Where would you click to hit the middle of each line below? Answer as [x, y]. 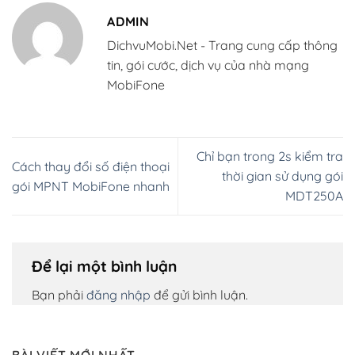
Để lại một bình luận [106, 266]
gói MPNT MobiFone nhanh [91, 186]
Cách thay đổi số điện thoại [91, 166]
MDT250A [314, 196]
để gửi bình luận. [199, 295]
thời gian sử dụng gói [282, 176]
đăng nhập [118, 295]
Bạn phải [59, 295]
